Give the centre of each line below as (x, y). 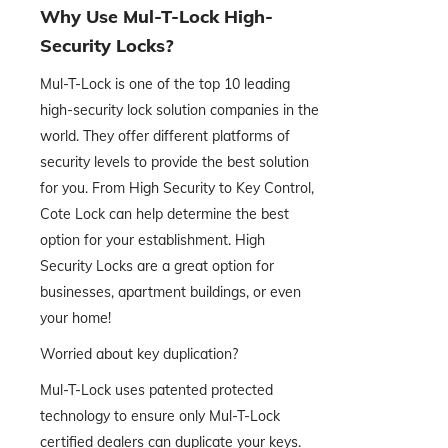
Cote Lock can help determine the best (164, 214)
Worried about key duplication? (139, 354)
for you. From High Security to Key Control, (177, 188)
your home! (77, 318)
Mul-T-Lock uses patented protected (156, 390)
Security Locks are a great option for (157, 266)
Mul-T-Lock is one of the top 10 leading (165, 84)
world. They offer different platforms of (165, 136)
